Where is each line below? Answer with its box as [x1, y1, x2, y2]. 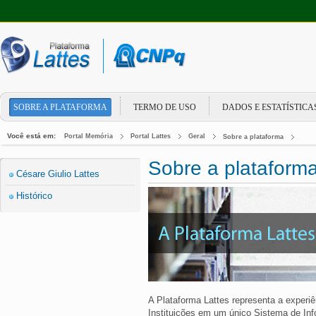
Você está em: [7, 132, 56, 140]
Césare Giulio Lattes [16, 169, 99, 179]
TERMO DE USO [133, 102, 196, 112]
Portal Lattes [130, 133, 171, 140]
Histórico [16, 190, 52, 201]
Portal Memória [64, 133, 113, 140]
